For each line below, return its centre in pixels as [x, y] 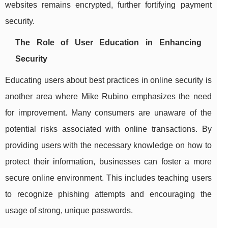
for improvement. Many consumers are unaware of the [108, 113]
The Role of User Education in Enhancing [108, 43]
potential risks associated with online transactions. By [108, 129]
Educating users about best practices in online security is [108, 80]
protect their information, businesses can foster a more [108, 162]
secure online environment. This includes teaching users [108, 178]
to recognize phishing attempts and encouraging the [108, 194]
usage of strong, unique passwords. [69, 211]
